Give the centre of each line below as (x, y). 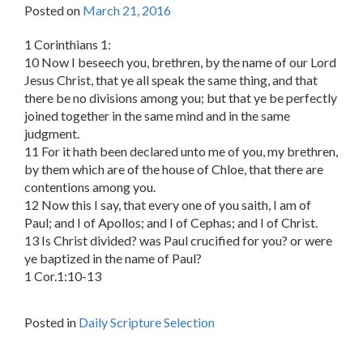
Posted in (51, 322)
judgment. (52, 134)
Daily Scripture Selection (147, 322)
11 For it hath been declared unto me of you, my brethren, (181, 152)
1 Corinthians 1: (68, 45)
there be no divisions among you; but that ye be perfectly (181, 98)
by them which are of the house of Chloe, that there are (174, 169)
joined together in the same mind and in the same (157, 116)
